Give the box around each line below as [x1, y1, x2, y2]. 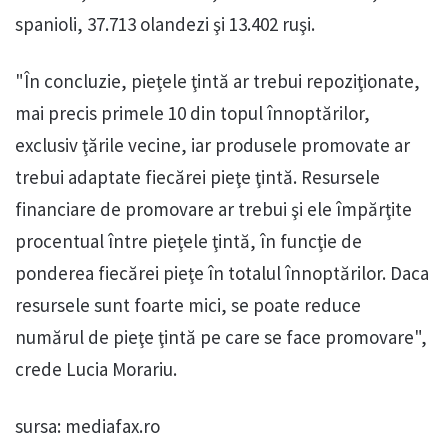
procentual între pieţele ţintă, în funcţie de [15, 229, 362, 254]
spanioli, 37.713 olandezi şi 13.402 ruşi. [15, 12, 315, 37]
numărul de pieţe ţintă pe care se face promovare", [15, 325, 427, 350]
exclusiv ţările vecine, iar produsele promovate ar [15, 133, 410, 158]
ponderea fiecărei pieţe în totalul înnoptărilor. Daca [15, 261, 429, 286]
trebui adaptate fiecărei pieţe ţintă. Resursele [15, 165, 380, 190]
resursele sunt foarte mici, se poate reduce [15, 293, 361, 318]
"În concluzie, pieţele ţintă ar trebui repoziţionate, [15, 69, 420, 94]
